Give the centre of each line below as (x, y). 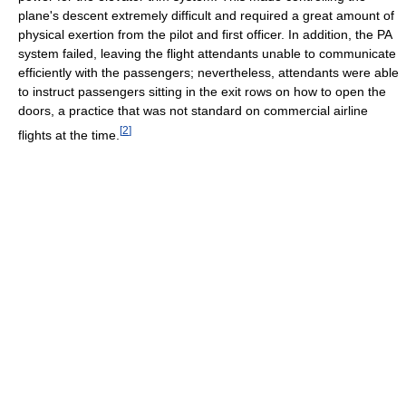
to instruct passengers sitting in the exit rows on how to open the (202, 91)
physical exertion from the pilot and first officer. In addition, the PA (205, 34)
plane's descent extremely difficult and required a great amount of (206, 15)
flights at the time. (69, 135)
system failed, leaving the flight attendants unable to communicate (207, 53)
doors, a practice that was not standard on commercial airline (193, 110)
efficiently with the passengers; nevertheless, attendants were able (208, 72)
